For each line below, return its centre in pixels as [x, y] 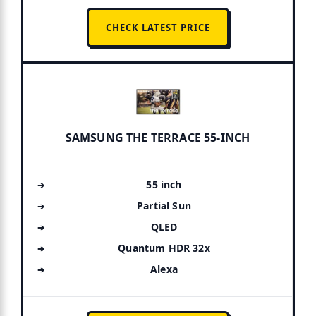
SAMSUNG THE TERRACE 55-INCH [158, 137]
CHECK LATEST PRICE [158, 27]
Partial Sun [164, 205]
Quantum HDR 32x [164, 248]
